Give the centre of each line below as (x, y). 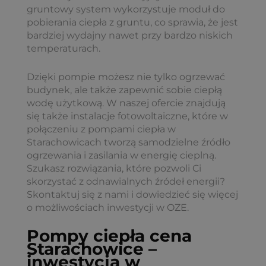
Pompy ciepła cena (109, 236)
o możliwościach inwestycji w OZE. (108, 207)
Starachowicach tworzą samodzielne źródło (129, 142)
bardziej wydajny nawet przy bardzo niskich (130, 35)
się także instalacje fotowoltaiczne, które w (127, 116)
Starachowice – (92, 249)
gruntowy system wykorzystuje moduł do (126, 9)
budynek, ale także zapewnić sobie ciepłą (124, 90)
